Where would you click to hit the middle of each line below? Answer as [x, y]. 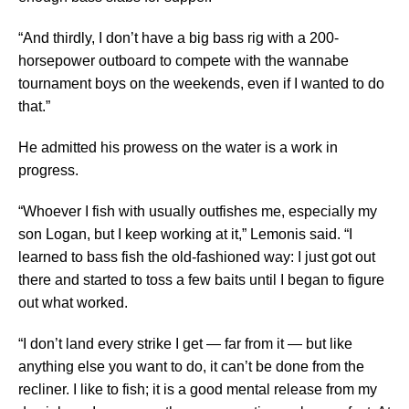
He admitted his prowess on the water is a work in [178, 148]
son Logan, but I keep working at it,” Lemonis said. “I [185, 235]
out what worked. [73, 303]
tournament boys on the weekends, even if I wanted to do [201, 84]
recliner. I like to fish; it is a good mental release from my [198, 390]
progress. [48, 171]
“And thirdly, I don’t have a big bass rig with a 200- [178, 38]
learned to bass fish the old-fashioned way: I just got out [197, 257]
